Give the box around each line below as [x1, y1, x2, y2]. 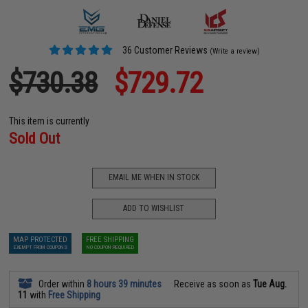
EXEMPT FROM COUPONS [13, 243, 67, 250]
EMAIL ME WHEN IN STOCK [108, 173, 199, 182]
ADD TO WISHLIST [123, 203, 185, 213]
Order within [36, 278, 87, 289]
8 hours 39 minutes [87, 278, 162, 289]
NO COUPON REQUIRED [86, 243, 134, 250]
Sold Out [9, 129, 60, 147]
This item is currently [9, 115, 90, 126]
